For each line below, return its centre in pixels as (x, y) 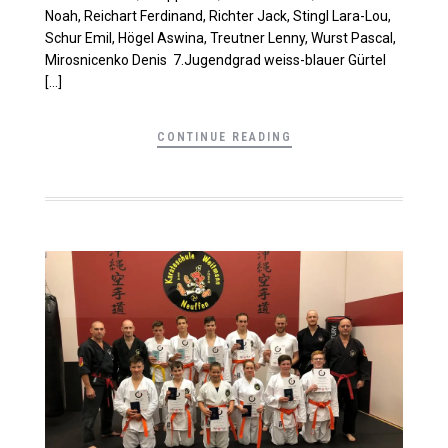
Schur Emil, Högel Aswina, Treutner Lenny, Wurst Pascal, (220, 37)
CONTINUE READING (224, 136)
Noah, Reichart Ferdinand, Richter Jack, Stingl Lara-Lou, (218, 15)
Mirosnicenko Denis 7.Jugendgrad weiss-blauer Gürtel (215, 59)
